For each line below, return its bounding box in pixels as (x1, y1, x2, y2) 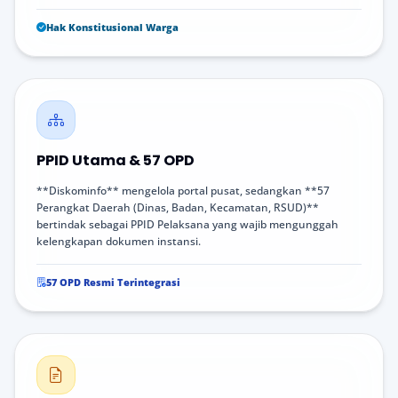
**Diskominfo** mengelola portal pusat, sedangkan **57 (36, 182, 330, 198)
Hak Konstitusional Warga (46, 20, 179, 34)
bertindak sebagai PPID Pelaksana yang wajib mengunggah (36, 216, 338, 232)
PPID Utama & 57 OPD (36, 149, 195, 171)
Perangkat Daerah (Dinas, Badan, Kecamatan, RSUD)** (36, 199, 319, 215)
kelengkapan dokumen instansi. (36, 233, 201, 249)
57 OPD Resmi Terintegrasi (46, 275, 180, 289)
